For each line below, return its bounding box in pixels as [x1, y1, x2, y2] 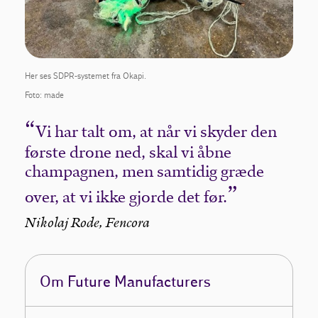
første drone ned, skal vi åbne [25, 143, 232, 163]
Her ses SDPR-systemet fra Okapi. [25, 71, 147, 82]
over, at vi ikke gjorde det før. [25, 187, 228, 207]
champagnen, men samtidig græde [25, 162, 265, 182]
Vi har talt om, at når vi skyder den [35, 122, 278, 142]
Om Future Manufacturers [40, 273, 212, 292]
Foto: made [25, 90, 65, 101]
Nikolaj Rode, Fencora [25, 217, 150, 231]
